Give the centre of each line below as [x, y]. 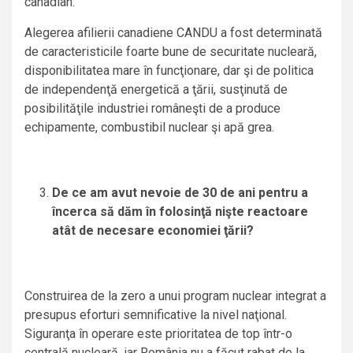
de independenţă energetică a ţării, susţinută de [156, 90]
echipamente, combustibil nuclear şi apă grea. [149, 128]
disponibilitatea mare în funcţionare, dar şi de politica [169, 71]
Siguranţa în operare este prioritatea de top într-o [158, 334]
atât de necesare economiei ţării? [153, 231]
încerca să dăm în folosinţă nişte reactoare [180, 212]
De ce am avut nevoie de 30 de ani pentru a [180, 193]
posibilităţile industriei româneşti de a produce [152, 109]
